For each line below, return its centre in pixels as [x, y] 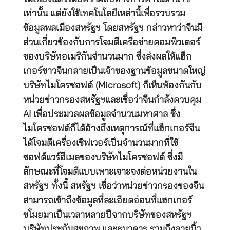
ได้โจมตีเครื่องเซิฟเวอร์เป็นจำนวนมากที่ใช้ [101, 143]
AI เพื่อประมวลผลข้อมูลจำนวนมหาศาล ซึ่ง [102, 114]
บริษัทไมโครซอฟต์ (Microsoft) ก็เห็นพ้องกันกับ [112, 85]
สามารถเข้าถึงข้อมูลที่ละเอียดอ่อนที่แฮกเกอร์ [108, 200]
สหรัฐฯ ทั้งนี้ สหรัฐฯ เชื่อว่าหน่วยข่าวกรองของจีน [113, 186]
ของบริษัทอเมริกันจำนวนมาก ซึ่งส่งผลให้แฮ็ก [107, 57]
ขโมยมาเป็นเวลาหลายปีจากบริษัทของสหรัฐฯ [107, 215]
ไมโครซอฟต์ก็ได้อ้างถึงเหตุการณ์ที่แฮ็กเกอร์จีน [111, 129]
